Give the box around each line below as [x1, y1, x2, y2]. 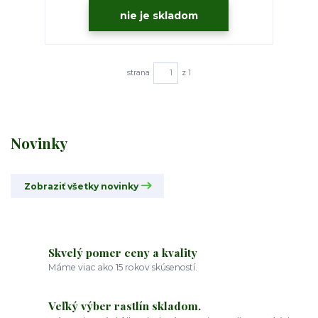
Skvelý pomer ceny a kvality [48, 244, 198, 260]
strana [126, 67, 150, 77]
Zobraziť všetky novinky [23, 181, 138, 192]
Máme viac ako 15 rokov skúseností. [48, 262, 198, 273]
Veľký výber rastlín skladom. [48, 298, 202, 314]
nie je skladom [119, 9, 198, 22]
